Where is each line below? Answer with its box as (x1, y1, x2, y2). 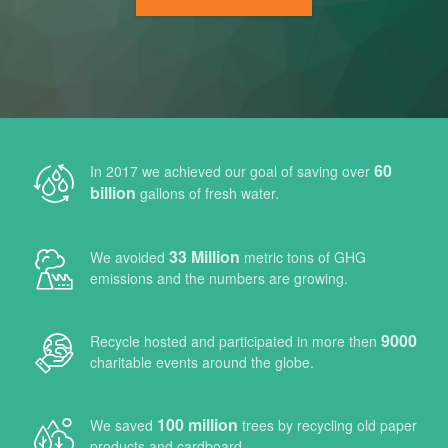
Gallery (24, 201, 69, 221)
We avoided (90, 247, 169, 267)
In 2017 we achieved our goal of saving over (90, 161, 374, 181)
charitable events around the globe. (90, 352, 314, 372)
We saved (90, 415, 157, 435)
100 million (157, 413, 238, 436)
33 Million (169, 245, 240, 268)
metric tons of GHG (240, 247, 366, 267)
